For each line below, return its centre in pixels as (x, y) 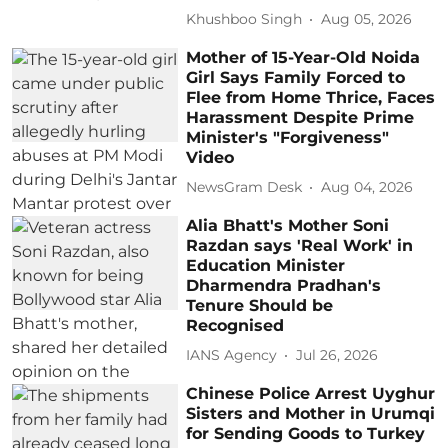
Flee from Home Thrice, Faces (311, 97)
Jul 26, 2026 (337, 355)
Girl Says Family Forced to (296, 77)
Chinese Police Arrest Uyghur (311, 393)
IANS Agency (232, 355)
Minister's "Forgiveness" (288, 137)
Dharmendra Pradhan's (284, 285)
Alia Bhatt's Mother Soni (288, 225)
